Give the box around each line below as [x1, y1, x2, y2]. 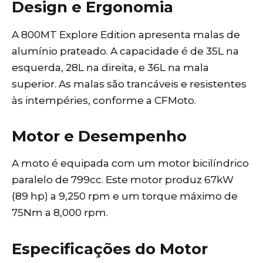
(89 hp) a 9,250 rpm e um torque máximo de [12, 190, 238, 203]
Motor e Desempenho [12, 126, 187, 146]
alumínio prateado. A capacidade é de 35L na [12, 45, 239, 57]
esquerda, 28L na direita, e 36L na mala [12, 61, 209, 73]
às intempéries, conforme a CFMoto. [12, 94, 196, 106]
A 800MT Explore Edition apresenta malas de [12, 28, 240, 41]
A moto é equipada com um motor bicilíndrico [12, 157, 249, 170]
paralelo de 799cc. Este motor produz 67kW [12, 174, 234, 186]
